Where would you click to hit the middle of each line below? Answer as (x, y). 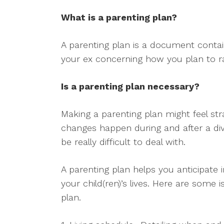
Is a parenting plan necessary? (130, 86)
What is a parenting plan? (119, 17)
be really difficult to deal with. (123, 142)
